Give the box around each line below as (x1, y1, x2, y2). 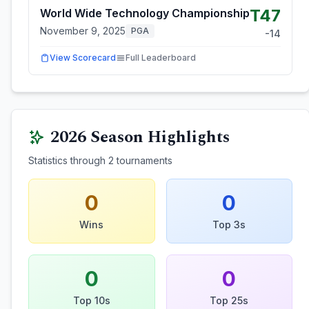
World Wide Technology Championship (40, 6, 250, 20)
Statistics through (28, 154, 108, 166)
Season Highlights (86, 125, 230, 150)
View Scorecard (50, 52, 116, 63)
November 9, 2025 (40, 25, 126, 37)
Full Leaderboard (126, 52, 196, 63)
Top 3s (212, 219, 246, 230)
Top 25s (210, 295, 249, 306)
